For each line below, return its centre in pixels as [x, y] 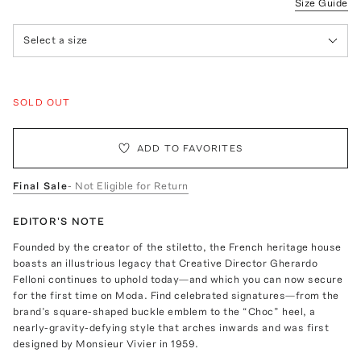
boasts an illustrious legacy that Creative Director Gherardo [166, 263]
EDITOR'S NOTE [59, 221]
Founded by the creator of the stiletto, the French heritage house [177, 247]
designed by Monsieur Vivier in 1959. [106, 343]
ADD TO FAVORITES [190, 148]
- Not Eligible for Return [128, 185]
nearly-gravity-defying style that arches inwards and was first [171, 327]
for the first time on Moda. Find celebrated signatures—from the [176, 295]
